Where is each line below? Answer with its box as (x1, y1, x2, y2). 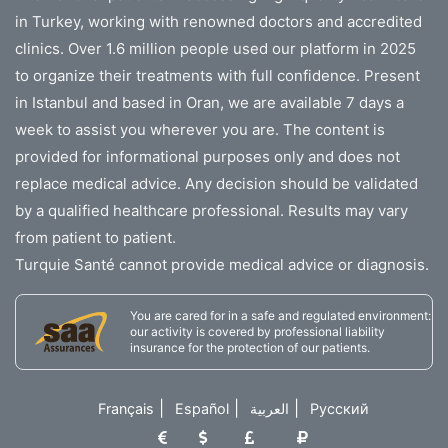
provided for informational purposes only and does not (15, 146, 400, 166)
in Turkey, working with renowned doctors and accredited (15, 11, 422, 31)
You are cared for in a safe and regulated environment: (130, 307, 431, 323)
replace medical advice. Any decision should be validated (15, 173, 418, 193)
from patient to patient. (15, 227, 176, 247)
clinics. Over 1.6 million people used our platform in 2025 (15, 38, 416, 58)
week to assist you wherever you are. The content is (15, 119, 385, 139)
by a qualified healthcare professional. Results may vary (15, 200, 408, 220)
